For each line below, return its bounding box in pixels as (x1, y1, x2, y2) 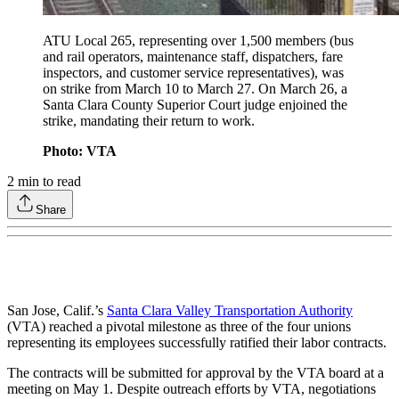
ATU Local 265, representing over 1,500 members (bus (43, 33, 354, 49)
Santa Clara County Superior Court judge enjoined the (43, 97, 347, 113)
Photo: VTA (43, 143, 117, 159)
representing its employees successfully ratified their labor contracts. (7, 335, 390, 351)
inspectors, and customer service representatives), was (43, 65, 344, 81)
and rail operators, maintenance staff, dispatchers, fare (43, 49, 343, 65)
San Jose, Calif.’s (7, 303, 107, 319)
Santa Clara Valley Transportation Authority (107, 303, 353, 319)
